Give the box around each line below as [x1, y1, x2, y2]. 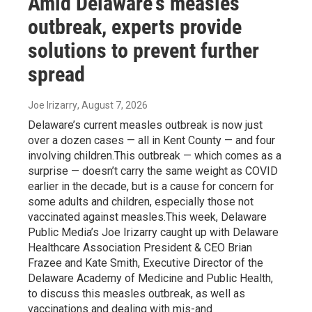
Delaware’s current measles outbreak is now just [28, 118, 263, 132]
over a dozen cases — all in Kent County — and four [28, 133, 275, 147]
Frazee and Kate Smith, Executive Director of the [28, 256, 263, 270]
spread [28, 61, 85, 86]
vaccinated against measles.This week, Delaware [28, 210, 267, 224]
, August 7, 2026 [77, 99, 148, 111]
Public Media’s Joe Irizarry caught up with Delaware [28, 225, 279, 239]
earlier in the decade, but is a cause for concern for [28, 179, 274, 193]
